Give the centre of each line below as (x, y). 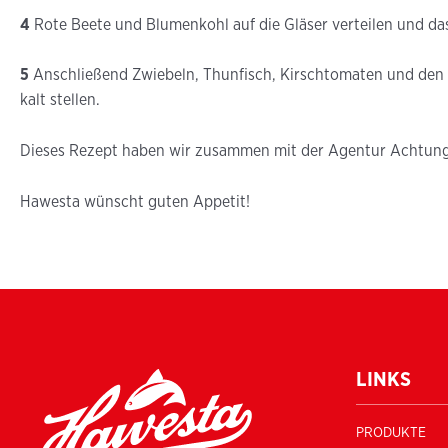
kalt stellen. (60, 100)
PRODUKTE (391, 432)
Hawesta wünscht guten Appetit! (135, 201)
